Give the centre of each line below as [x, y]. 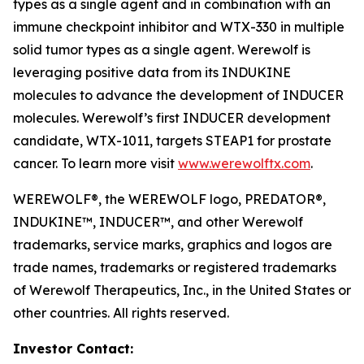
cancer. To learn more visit [95, 163]
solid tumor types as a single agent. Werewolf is [162, 50]
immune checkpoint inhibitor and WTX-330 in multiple [179, 27]
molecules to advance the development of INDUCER [178, 95]
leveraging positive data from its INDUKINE [152, 72]
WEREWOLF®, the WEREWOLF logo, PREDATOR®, [169, 199]
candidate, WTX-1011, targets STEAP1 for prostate [172, 141]
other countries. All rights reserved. [121, 313]
